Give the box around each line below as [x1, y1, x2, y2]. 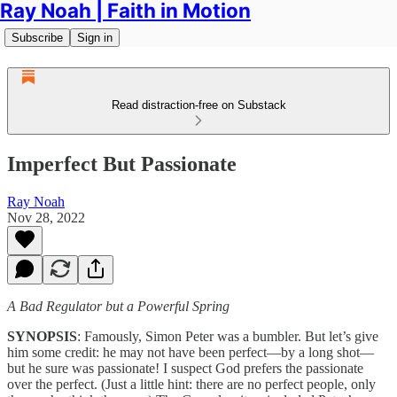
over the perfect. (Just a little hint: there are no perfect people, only [7, 376, 376, 392]
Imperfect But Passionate [7, 152, 237, 175]
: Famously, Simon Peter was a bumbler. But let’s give [77, 328, 378, 344]
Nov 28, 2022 [7, 209, 85, 225]
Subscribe [12, 31, 63, 44]
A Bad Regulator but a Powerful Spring [7, 298, 230, 314]
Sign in [77, 31, 113, 44]
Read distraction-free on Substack [111, 98, 286, 112]
